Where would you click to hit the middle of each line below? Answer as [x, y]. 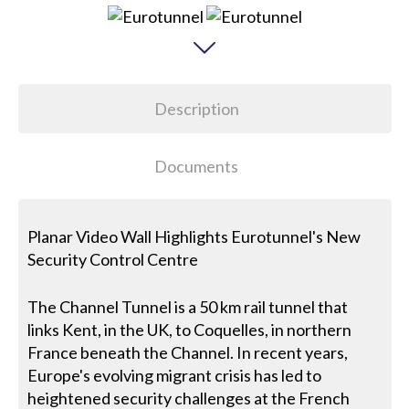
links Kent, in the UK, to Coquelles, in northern [190, 330]
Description [196, 109]
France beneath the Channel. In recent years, [188, 352]
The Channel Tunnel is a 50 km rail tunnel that [188, 307]
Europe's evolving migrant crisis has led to [175, 375]
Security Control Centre [113, 259]
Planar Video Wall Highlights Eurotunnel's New [194, 236]
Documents [197, 167]
